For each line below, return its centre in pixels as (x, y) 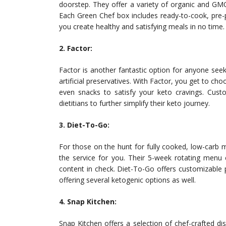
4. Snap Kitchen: (88, 202)
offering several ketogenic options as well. (127, 180)
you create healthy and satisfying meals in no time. (142, 27)
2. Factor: (76, 48)
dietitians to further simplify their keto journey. (134, 103)
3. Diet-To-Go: (84, 125)
